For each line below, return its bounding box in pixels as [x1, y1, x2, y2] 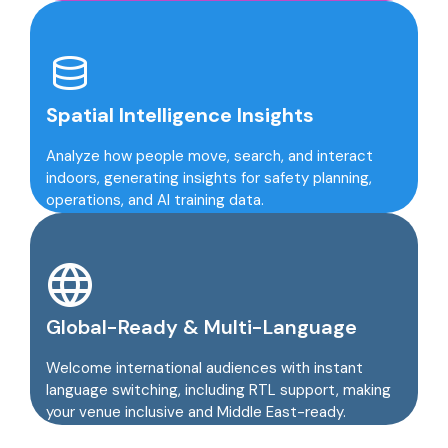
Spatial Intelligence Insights [45, 101, 314, 128]
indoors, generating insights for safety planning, [45, 167, 372, 188]
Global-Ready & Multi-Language [45, 313, 357, 340]
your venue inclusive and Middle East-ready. [45, 401, 346, 422]
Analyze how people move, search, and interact [45, 145, 373, 166]
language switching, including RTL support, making [45, 379, 391, 400]
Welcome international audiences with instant [45, 357, 363, 378]
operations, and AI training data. [45, 189, 264, 210]
